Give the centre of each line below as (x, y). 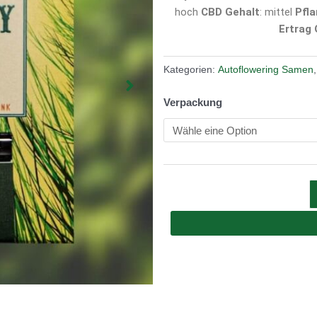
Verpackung (193, 102)
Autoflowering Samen (266, 70)
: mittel (278, 12)
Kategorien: (191, 70)
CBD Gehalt (231, 12)
